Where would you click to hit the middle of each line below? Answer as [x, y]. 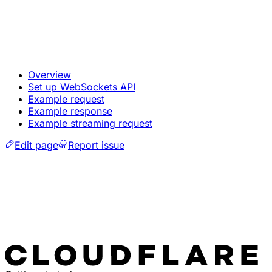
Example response [70, 111]
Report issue [96, 145]
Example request [66, 99]
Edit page [36, 145]
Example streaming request [90, 123]
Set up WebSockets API [82, 87]
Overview [49, 74]
